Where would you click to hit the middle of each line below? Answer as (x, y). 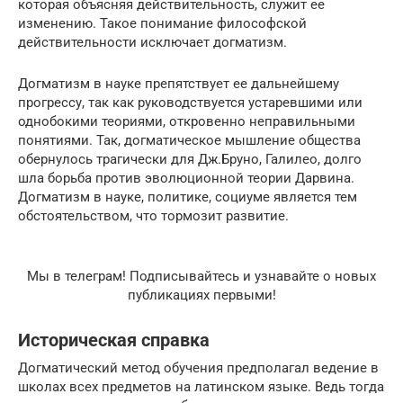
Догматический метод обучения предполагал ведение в (198, 368)
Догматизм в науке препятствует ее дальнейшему (179, 84)
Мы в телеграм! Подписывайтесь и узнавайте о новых (201, 277)
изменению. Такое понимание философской (162, 24)
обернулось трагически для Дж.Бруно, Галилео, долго (190, 160)
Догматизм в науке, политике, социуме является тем (188, 197)
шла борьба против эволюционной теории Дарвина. (186, 179)
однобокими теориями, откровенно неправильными (187, 122)
